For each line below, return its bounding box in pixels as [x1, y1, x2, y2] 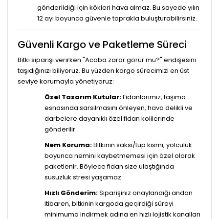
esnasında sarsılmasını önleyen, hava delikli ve [44, 103, 193, 112]
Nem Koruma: [44, 140, 92, 150]
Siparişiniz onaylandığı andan [98, 188, 193, 197]
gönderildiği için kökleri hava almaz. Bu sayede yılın [37, 2, 199, 12]
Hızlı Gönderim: [44, 188, 98, 197]
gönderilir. [44, 124, 77, 134]
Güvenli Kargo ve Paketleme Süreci [18, 37, 187, 51]
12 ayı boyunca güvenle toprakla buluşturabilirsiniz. [37, 13, 197, 23]
